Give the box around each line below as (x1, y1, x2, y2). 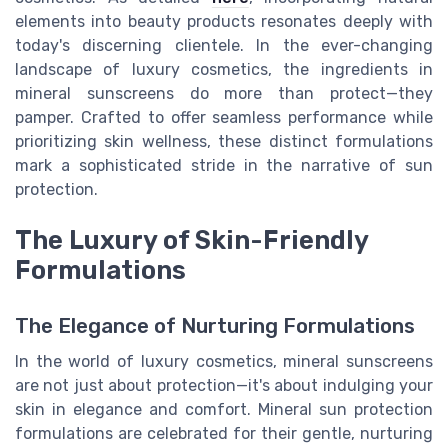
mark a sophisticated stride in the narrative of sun (15, 156, 433, 176)
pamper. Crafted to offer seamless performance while (15, 108, 433, 128)
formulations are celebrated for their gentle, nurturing (15, 423, 433, 443)
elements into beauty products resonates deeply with (15, 12, 433, 32)
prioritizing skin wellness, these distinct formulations (15, 132, 433, 152)
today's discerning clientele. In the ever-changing (15, 36, 433, 56)
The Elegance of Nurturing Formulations (15, 313, 415, 338)
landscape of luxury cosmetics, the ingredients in (15, 60, 433, 80)
